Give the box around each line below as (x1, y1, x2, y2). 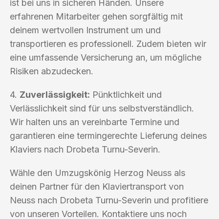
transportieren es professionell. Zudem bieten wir (10, 38, 206, 49)
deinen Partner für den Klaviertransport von (10, 181, 184, 192)
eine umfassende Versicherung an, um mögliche (10, 52, 201, 63)
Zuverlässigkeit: (20, 89, 90, 100)
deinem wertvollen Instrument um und (10, 24, 161, 35)
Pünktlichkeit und (90, 89, 162, 100)
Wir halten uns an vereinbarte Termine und (10, 116, 179, 127)
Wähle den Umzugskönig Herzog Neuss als (10, 167, 185, 178)
